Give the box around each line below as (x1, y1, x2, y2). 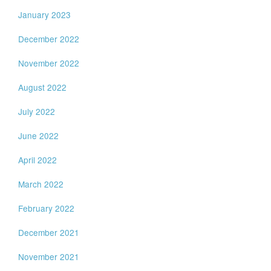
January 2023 (18, 8, 71, 21)
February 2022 (18, 202, 75, 214)
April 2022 (18, 154, 57, 166)
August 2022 (18, 81, 67, 93)
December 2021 (18, 226, 80, 238)
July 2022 (18, 105, 56, 117)
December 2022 (18, 33, 80, 45)
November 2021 (18, 250, 80, 263)
